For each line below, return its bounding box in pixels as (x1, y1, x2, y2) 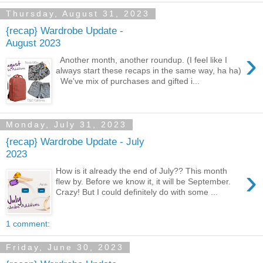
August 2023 (6, 37, 60, 49)
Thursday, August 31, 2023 (6, 9, 150, 19)
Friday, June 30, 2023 (6, 242, 124, 252)
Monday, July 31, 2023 (6, 120, 127, 130)
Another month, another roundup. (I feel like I (56, 55, 228, 65)
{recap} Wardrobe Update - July (6, 136, 144, 148)
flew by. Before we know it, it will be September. (56, 176, 231, 186)
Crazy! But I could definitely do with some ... (56, 187, 218, 197)
